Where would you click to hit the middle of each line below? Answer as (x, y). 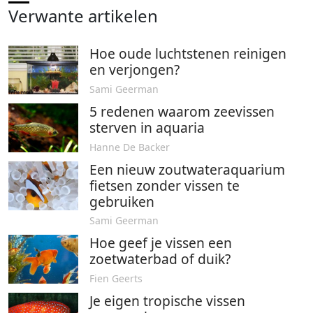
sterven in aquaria (147, 128)
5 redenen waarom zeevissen (182, 112)
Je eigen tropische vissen (167, 300)
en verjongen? (134, 70)
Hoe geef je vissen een (161, 243)
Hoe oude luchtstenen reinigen (188, 54)
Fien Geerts (116, 278)
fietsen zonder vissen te (165, 185)
